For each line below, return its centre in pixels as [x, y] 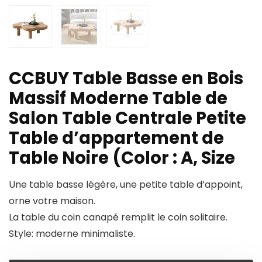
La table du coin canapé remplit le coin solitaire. [118, 218]
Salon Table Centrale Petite [127, 118]
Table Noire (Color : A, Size [122, 158]
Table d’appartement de [116, 138]
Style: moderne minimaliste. [72, 234]
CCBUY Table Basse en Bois [126, 79]
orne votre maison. [52, 201]
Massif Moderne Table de [118, 99]
